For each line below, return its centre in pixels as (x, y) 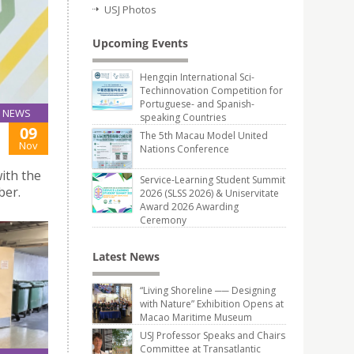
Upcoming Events (140, 43)
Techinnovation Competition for (211, 90)
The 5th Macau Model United (204, 136)
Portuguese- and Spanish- (197, 104)
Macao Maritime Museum (196, 317)
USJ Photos (130, 9)
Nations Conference (185, 149)
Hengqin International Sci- (197, 77)
